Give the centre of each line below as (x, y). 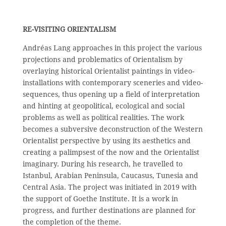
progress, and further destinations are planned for (109, 210)
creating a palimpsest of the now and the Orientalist (111, 152)
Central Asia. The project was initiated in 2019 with (110, 187)
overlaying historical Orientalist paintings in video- (108, 71)
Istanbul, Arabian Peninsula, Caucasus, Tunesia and (110, 175)
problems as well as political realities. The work (103, 117)
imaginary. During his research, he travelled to (103, 164)
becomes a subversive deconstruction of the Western (113, 129)
